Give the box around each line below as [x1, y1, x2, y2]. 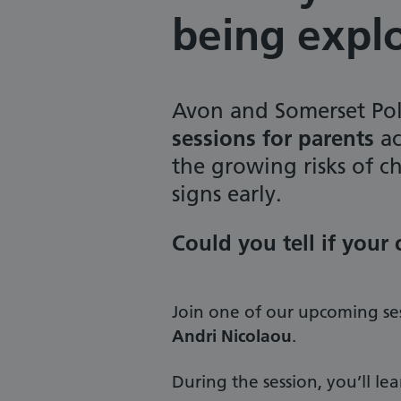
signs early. [172, 181, 282, 208]
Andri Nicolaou [172, 326, 292, 347]
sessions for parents [172, 125, 374, 152]
